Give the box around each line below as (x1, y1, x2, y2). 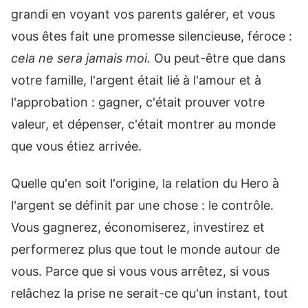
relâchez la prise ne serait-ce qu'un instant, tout (11, 286, 288, 300)
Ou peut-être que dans (151, 50, 285, 65)
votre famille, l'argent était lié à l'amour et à (11, 72, 261, 87)
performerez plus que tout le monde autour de (11, 242, 280, 256)
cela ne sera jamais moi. (11, 50, 151, 65)
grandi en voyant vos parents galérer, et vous (11, 6, 275, 21)
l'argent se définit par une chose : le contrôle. (11, 198, 274, 212)
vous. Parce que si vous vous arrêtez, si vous (11, 264, 269, 278)
